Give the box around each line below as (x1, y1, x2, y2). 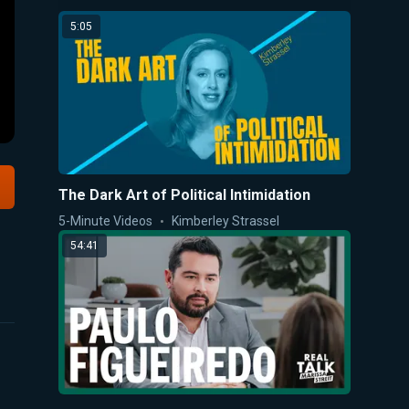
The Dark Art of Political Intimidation (58, 185, 310, 204)
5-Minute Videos (58, 213, 152, 228)
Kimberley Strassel (172, 213, 279, 228)
